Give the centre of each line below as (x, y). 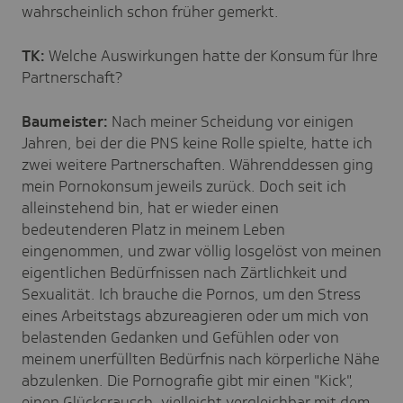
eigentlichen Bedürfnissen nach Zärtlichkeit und (184, 272)
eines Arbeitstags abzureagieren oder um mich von (195, 315)
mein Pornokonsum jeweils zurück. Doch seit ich (184, 186)
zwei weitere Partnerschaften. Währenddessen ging (197, 164)
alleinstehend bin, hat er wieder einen (150, 207)
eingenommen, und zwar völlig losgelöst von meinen (201, 251)
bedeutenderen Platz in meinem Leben (153, 229)
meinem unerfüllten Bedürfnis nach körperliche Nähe (201, 358)
